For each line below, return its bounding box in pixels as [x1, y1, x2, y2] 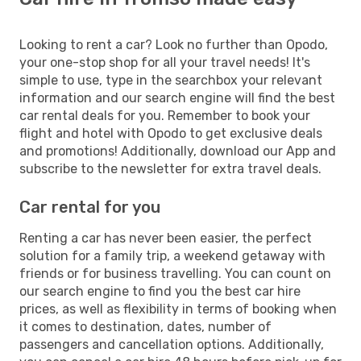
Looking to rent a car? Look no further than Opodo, [19, 37, 328, 52]
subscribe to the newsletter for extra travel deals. [19, 161, 322, 176]
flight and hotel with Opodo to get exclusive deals [19, 126, 322, 141]
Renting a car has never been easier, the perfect [19, 230, 312, 246]
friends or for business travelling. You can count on [19, 266, 331, 281]
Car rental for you [19, 197, 160, 217]
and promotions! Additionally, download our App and [19, 143, 336, 159]
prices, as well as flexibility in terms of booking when [19, 301, 337, 317]
